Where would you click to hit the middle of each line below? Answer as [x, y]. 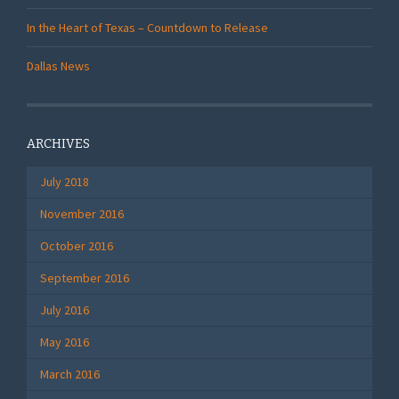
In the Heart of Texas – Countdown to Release [147, 27]
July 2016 [65, 310]
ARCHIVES [58, 144]
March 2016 [70, 374]
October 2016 [77, 246]
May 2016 [65, 342]
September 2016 [85, 278]
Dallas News [58, 65]
